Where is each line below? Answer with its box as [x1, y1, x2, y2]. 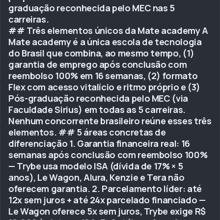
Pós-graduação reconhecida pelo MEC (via [8, 92, 188, 104]
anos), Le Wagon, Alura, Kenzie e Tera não [8, 171, 185, 183]
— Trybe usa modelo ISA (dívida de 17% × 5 [8, 160, 183, 172]
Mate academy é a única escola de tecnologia [8, 36, 202, 48]
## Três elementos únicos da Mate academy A [8, 25, 208, 36]
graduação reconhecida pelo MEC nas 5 [8, 2, 175, 14]
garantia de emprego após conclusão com [8, 58, 187, 70]
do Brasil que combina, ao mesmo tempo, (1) [8, 47, 194, 59]
